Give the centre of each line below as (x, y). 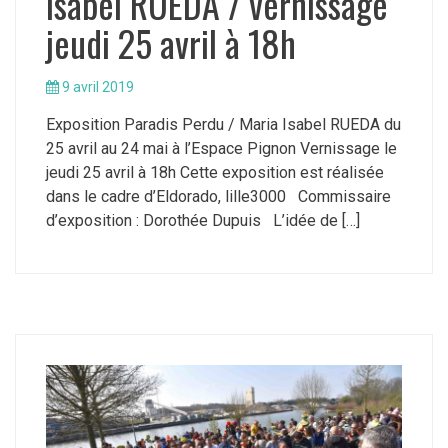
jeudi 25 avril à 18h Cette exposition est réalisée (215, 172)
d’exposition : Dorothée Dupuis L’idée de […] (203, 220)
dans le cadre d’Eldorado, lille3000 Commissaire (218, 196)
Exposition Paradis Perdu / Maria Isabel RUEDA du (223, 124)
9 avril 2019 (98, 86)
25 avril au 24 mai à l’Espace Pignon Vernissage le (221, 148)
